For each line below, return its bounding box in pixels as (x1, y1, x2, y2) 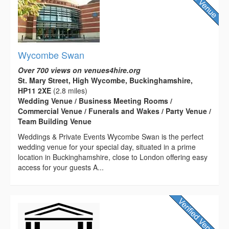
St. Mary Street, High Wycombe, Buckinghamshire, (18, 75, 193, 85)
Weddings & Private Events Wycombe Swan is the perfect (18, 131, 203, 142)
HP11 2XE (18, 85, 51, 96)
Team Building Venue (18, 116, 91, 126)
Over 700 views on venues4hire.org (18, 64, 141, 75)
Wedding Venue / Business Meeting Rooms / (18, 95, 172, 106)
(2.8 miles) (51, 85, 87, 96)
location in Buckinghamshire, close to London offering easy (18, 151, 208, 162)
